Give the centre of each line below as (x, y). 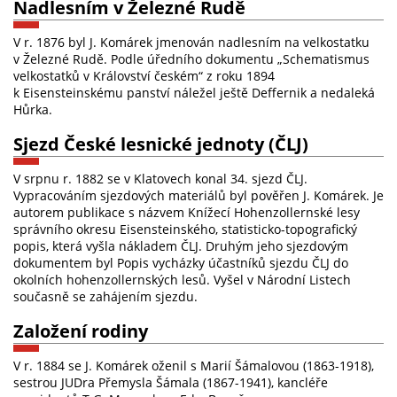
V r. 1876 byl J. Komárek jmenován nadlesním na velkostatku (191, 42)
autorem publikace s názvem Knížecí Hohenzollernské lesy (187, 212)
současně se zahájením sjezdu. (105, 296)
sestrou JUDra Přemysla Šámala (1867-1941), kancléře (171, 382)
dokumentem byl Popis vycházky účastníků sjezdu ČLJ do (181, 262)
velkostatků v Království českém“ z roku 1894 (144, 75)
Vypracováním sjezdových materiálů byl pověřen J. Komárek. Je (198, 195)
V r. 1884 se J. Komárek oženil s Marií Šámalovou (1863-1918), (194, 365)
